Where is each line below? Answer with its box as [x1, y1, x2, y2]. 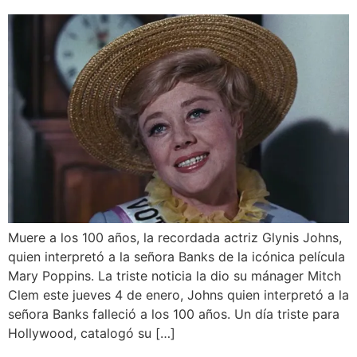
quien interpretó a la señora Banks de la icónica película [8, 248, 345, 265]
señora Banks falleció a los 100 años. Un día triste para [8, 305, 339, 322]
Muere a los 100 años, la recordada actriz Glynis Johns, [8, 229, 342, 245]
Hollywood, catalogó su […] [8, 324, 175, 341]
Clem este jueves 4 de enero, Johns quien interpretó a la [8, 286, 349, 303]
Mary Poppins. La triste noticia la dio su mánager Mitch [8, 267, 341, 284]
